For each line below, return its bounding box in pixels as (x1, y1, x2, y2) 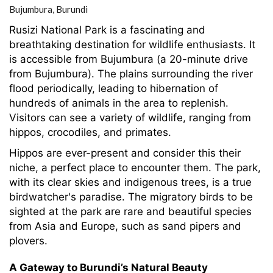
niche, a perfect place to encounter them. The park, (9, 161, 261, 174)
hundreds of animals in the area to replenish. (9, 97, 229, 109)
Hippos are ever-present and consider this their (9, 147, 241, 159)
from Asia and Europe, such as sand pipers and (9, 220, 241, 232)
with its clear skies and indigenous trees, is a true (9, 176, 252, 188)
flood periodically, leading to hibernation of (9, 82, 218, 94)
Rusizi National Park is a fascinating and (9, 24, 205, 36)
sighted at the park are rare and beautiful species (9, 205, 252, 218)
